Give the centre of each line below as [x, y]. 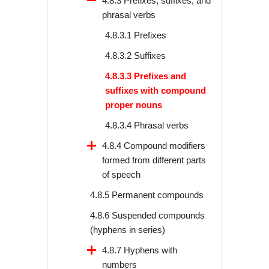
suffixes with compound [156, 91]
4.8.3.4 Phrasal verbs [147, 125]
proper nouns [134, 105]
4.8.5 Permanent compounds [147, 195]
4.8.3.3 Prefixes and [146, 76]
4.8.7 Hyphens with [140, 250]
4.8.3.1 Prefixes [136, 35]
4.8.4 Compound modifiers [154, 146]
